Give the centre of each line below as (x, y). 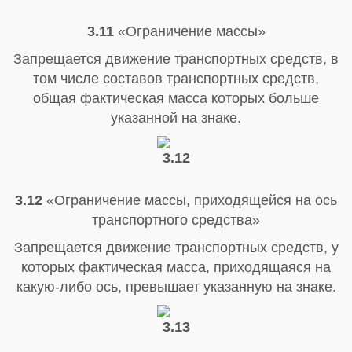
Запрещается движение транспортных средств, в (176, 59)
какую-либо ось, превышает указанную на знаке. (176, 286)
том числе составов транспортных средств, (176, 78)
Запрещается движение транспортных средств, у (176, 247)
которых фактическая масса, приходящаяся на (176, 267)
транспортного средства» (176, 220)
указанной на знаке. (176, 117)
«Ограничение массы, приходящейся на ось (190, 200)
